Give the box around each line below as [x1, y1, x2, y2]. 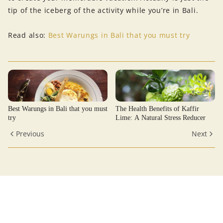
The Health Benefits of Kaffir [115, 105, 199, 113]
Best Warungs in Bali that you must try [48, 30, 190, 40]
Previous [16, 129, 44, 139]
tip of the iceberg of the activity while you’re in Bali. [8, 5, 199, 15]
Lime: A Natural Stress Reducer [115, 114, 206, 122]
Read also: [8, 30, 48, 40]
